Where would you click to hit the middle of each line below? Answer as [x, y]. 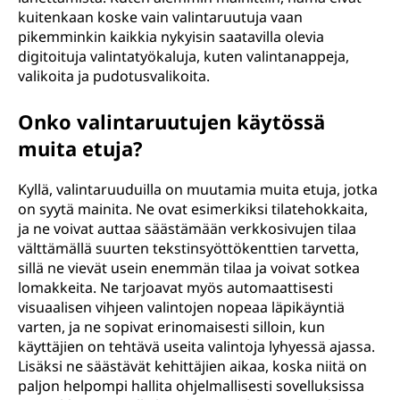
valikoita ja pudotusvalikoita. [114, 76]
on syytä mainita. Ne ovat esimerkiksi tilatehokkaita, [193, 209]
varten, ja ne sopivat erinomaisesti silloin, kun [171, 327]
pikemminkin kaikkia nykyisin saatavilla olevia [171, 37]
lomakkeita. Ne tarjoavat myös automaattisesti [175, 287]
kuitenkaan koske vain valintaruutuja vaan [160, 17]
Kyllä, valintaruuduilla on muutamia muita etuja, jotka [198, 189]
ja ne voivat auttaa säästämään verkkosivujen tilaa [187, 229]
